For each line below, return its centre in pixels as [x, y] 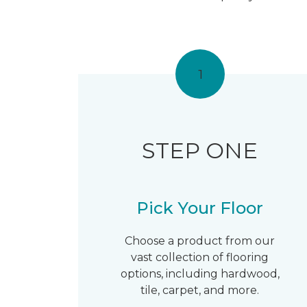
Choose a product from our [200, 241]
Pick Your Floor [200, 208]
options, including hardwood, [200, 274]
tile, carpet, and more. [200, 290]
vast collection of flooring [200, 257]
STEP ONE [200, 150]
